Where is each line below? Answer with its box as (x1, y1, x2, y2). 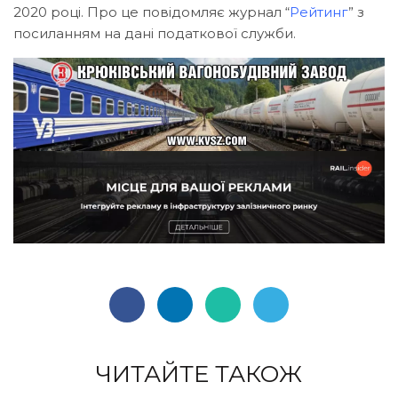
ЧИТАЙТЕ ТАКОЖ (96, 360, 302, 389)
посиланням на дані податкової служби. (13, 25, 296, 43)
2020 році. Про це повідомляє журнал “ (13, 4, 290, 21)
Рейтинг (290, 4, 348, 21)
